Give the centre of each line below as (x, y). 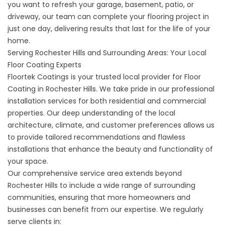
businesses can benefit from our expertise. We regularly (105, 209)
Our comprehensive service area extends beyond (95, 173)
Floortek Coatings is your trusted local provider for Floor (104, 77)
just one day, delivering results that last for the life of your (109, 29)
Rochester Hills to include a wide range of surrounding (101, 185)
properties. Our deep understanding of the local (91, 113)
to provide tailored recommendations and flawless (96, 137)
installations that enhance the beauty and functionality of (110, 149)
